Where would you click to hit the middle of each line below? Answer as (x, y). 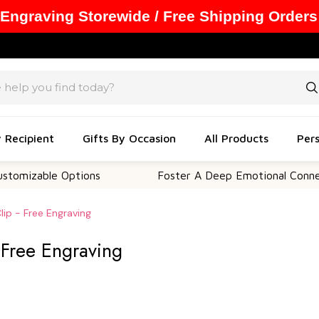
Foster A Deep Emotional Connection (202, 175)
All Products (236, 138)
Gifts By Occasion (129, 138)
